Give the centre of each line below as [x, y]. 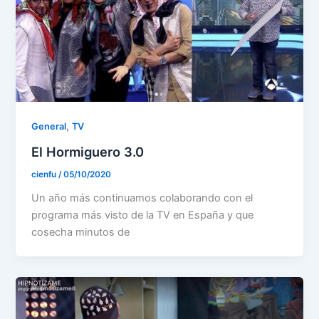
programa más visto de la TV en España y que [143, 215]
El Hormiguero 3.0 [88, 151]
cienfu [45, 175]
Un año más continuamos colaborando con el [142, 198]
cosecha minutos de [81, 232]
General [49, 127]
